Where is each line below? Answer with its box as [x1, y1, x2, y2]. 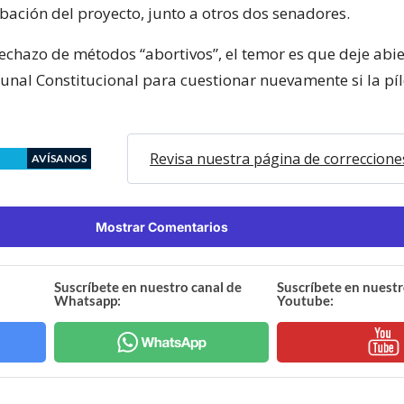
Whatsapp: [54, 291, 122, 308]
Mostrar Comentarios [95, 218, 228, 234]
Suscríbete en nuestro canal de [54, 278, 243, 295]
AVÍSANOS [32, 151, 87, 165]
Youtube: [276, 291, 334, 308]
